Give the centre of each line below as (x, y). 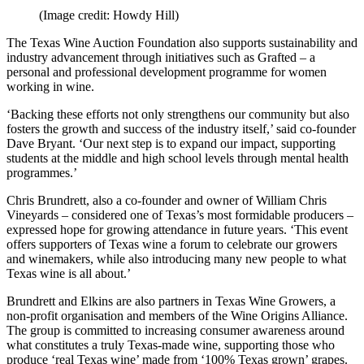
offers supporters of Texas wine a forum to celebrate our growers (172, 245)
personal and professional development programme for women (167, 72)
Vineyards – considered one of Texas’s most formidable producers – (180, 215)
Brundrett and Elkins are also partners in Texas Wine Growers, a (171, 301)
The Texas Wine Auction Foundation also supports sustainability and (182, 43)
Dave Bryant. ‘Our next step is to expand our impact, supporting (171, 144)
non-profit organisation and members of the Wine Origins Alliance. (177, 316)
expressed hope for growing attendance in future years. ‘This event (177, 230)
